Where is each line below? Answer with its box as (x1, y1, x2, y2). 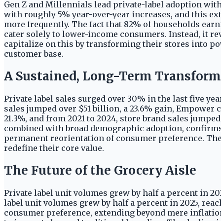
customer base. (4, 49, 64, 59)
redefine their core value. (4, 143, 104, 153)
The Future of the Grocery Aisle (4, 163, 196, 179)
